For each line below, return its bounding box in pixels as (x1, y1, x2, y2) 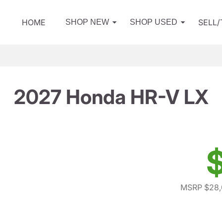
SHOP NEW (65, 18, 109, 26)
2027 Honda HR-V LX (13, 85, 209, 109)
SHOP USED (130, 18, 177, 26)
